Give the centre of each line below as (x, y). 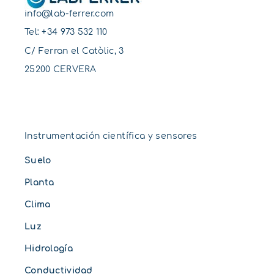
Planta (39, 182)
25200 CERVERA (61, 70)
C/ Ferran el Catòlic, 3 (74, 51)
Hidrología (49, 248)
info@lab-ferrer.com (69, 13)
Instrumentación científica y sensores (111, 136)
